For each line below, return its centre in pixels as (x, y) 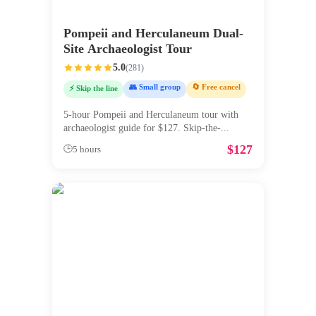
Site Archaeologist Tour (128, 49)
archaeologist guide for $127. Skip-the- (142, 128)
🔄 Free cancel (216, 87)
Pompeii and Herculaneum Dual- (153, 34)
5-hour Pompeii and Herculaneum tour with (151, 114)
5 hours (87, 149)
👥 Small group (155, 87)
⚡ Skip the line (93, 89)
